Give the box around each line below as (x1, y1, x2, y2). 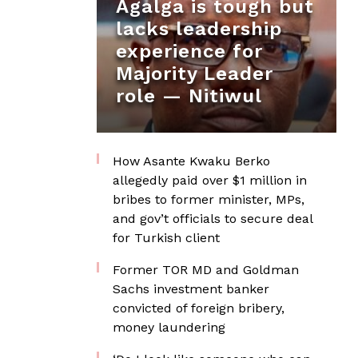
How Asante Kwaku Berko (113, 153, 270, 169)
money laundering (113, 320, 225, 335)
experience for (116, 40, 263, 62)
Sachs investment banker (113, 281, 269, 296)
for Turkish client (113, 230, 220, 245)
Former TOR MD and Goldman (113, 262, 299, 277)
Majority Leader (116, 62, 273, 85)
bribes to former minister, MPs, (113, 192, 304, 207)
